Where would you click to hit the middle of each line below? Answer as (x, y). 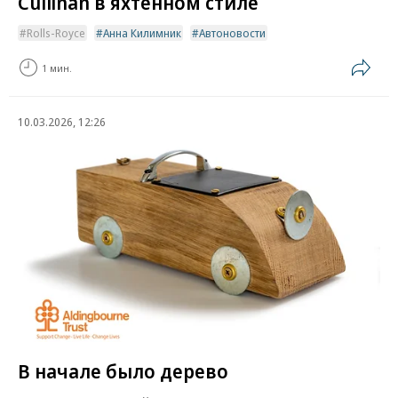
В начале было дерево (123, 370)
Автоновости (232, 33)
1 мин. (57, 68)
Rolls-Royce (56, 33)
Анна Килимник (142, 33)
